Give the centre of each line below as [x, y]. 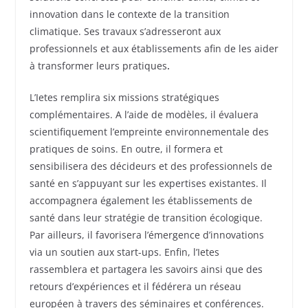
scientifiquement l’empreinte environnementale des [149, 131]
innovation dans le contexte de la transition [129, 14]
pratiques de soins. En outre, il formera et [126, 148]
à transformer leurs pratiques [98, 65]
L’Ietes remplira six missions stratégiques [124, 97]
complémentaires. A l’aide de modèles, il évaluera [144, 114]
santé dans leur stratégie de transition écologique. [146, 217]
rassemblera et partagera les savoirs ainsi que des [146, 269]
